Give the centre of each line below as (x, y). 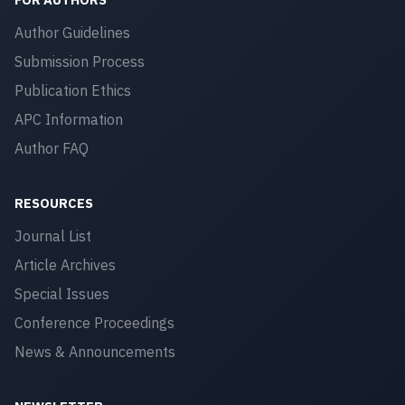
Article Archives (65, 265)
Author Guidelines (72, 33)
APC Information (69, 119)
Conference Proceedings (94, 323)
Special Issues (62, 294)
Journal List (53, 236)
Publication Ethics (73, 90)
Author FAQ (52, 148)
